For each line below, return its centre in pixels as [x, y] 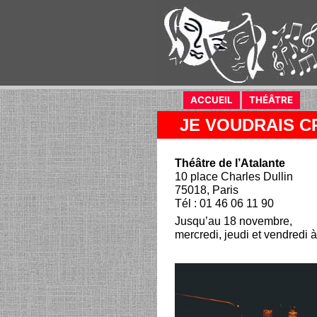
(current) [253, 100]
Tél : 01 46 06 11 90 [224, 203]
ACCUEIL [212, 100]
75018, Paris [207, 190]
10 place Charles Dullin [234, 177]
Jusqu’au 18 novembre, [234, 221]
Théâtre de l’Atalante [230, 163]
